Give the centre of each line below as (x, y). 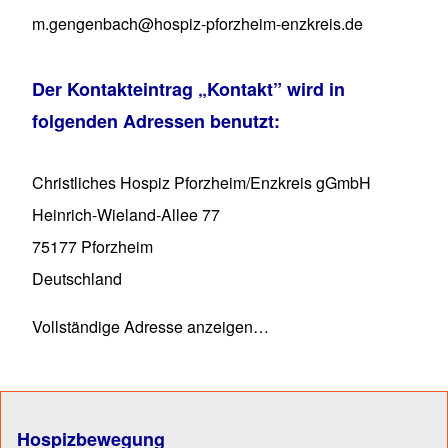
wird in (313, 88)
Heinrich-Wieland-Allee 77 (126, 215)
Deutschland (77, 279)
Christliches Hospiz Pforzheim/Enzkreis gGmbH (201, 183)
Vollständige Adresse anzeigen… (150, 327)
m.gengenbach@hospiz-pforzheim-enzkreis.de (197, 23)
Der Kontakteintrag (115, 88)
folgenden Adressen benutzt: (156, 120)
